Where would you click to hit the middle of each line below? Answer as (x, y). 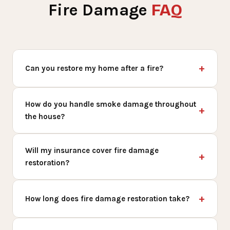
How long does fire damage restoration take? (107, 198)
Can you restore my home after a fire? (94, 68)
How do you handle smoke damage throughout (111, 104)
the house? (45, 116)
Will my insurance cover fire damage (92, 150)
